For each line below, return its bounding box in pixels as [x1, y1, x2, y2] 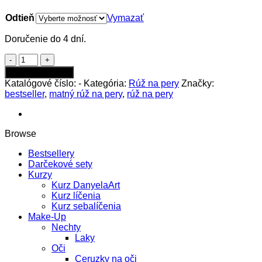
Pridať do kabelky [9, 67, 69, 77]
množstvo [18, 53, 58, 63]
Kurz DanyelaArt [51, 180, 120, 190]
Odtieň [5, 12, 35, 23]
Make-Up [28, 211, 66, 222]
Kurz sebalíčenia [51, 201, 121, 211]
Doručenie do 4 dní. [5, 33, 86, 44]
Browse [5, 128, 36, 139]
